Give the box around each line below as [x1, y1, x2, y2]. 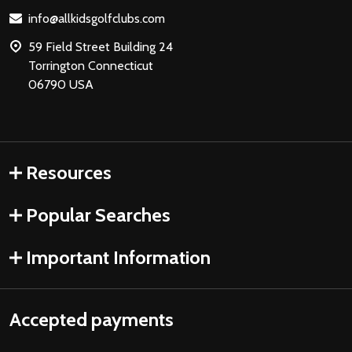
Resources [26, 161, 112, 185]
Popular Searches [26, 203, 170, 227]
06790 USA [28, 77, 93, 93]
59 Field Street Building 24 [28, 39, 173, 55]
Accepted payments [9, 308, 174, 332]
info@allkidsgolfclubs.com [28, 11, 165, 27]
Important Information [26, 246, 211, 269]
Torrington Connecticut [28, 58, 153, 74]
